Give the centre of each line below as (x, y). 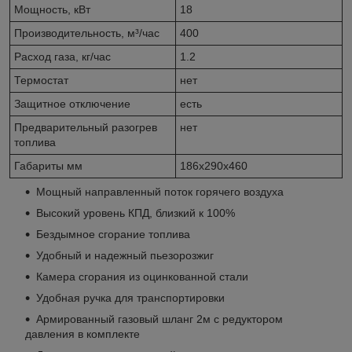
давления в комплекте (82, 334)
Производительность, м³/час (87, 33)
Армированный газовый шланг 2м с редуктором (159, 319)
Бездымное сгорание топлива (113, 234)
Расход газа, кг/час (62, 56)
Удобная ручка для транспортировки (130, 297)
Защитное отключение (72, 103)
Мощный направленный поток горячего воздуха (160, 191)
